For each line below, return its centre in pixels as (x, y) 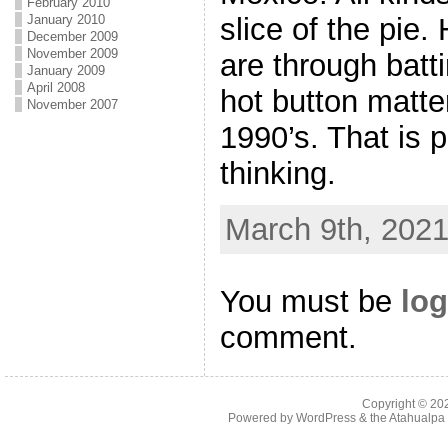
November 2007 (72, 104)
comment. (288, 337)
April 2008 (55, 87)
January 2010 (65, 19)
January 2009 (65, 70)
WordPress (325, 418)
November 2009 (72, 53)
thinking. (277, 173)
